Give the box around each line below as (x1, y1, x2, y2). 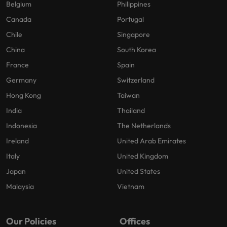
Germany (6, 75, 36, 85)
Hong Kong (6, 91, 41, 100)
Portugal (117, 15, 144, 24)
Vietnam (117, 182, 144, 192)
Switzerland (117, 75, 155, 85)
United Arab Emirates (117, 136, 186, 146)
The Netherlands (117, 121, 171, 131)
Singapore (117, 30, 150, 40)
